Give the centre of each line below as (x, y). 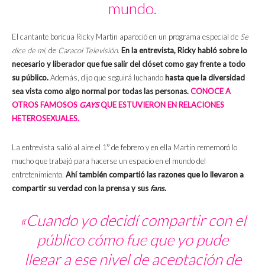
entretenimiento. (39, 175)
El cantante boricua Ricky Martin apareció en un (89, 37)
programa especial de (204, 37)
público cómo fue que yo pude (132, 240)
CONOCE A (211, 91)
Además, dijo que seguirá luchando (107, 78)
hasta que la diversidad (205, 78)
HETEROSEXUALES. (46, 119)
